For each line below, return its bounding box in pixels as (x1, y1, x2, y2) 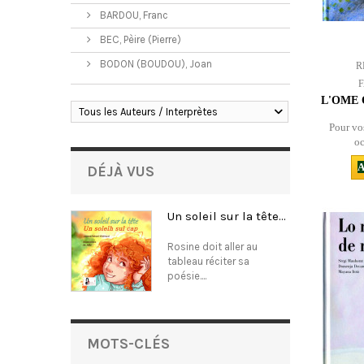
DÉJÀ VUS (87, 162, 154, 180)
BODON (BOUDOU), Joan (97, 58, 212, 70)
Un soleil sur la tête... (167, 209, 286, 223)
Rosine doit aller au (167, 240, 258, 253)
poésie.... (167, 270, 206, 282)
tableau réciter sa (167, 255, 249, 267)
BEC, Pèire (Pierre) (97, 33, 181, 45)
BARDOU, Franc (97, 9, 168, 21)
